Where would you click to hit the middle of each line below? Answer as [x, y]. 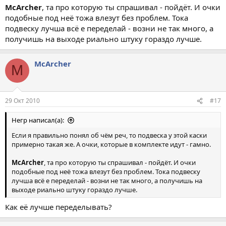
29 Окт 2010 [22, 101]
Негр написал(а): [38, 120]
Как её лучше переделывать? [59, 207]
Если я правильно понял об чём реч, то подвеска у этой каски [109, 135]
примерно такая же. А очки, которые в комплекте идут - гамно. [111, 145]
